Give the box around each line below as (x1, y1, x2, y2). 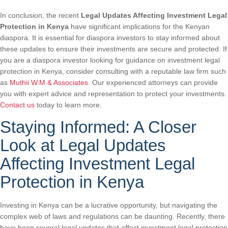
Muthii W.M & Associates (10, 78, 88, 87)
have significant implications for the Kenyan (69, 22, 210, 31)
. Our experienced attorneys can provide (88, 78, 218, 87)
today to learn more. (35, 101, 102, 109)
